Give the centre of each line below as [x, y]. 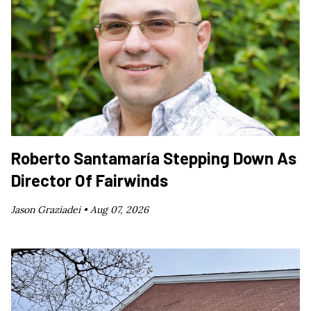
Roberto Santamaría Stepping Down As [154, 158]
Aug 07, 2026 [119, 209]
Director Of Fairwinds [90, 180]
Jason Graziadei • [51, 209]
